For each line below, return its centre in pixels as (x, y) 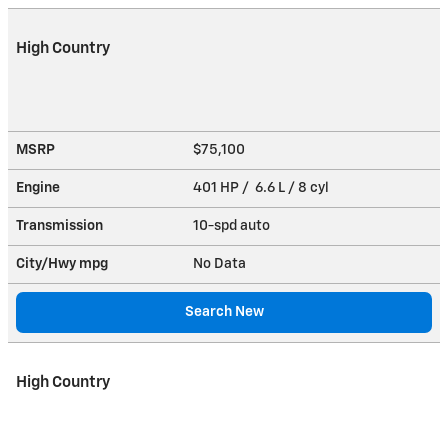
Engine (38, 187)
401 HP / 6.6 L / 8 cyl (262, 187)
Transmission (59, 225)
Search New (224, 311)
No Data (222, 263)
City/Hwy (47, 263)
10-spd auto (233, 225)
